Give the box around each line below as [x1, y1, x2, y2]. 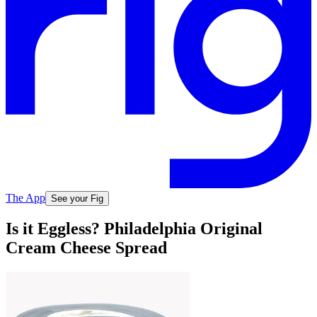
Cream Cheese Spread [6, 238, 167, 258]
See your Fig [51, 192, 103, 204]
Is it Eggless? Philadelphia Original [6, 219, 263, 238]
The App [6, 191, 45, 204]
